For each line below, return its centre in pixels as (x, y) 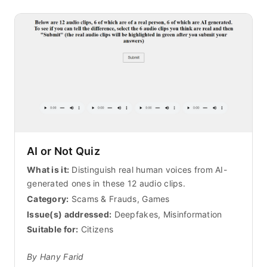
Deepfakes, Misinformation (167, 214)
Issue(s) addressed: (69, 214)
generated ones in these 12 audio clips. (106, 183)
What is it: (48, 169)
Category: (48, 198)
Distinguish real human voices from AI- (148, 169)
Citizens (96, 229)
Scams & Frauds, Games (120, 198)
